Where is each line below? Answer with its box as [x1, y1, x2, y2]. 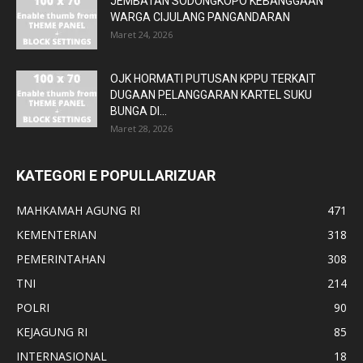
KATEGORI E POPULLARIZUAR [16, 166, 216, 184]
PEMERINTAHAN [16, 250, 105, 267]
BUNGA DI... [110, 104, 167, 117]
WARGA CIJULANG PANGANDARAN [110, 10, 290, 23]
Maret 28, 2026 [110, 122, 173, 135]
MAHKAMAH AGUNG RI [16, 202, 140, 218]
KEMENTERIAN [16, 226, 96, 242]
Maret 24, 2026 [110, 28, 173, 41]
